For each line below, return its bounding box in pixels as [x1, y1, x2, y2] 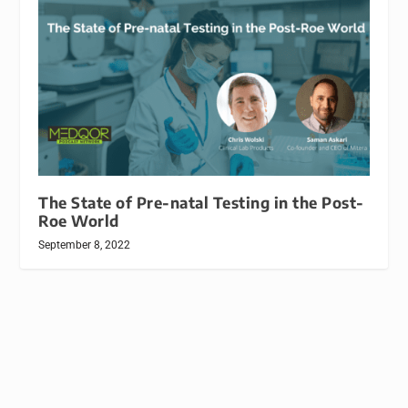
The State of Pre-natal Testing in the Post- [38, 193, 364, 213]
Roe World [38, 211, 119, 231]
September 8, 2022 [38, 239, 131, 252]
